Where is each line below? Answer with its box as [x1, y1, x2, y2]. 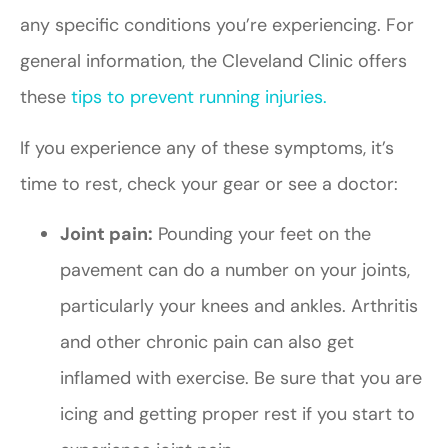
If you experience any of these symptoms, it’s [20, 135, 394, 160]
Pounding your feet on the [153, 222, 371, 247]
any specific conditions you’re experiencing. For [20, 13, 414, 38]
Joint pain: [60, 222, 153, 247]
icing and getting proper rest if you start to [60, 402, 415, 427]
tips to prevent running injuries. [71, 85, 327, 110]
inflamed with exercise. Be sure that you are [60, 366, 422, 391]
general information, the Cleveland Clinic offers [20, 49, 407, 74]
